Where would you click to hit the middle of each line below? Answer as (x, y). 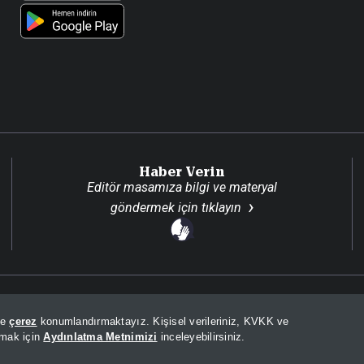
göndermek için (156, 208)
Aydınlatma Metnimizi (100, 337)
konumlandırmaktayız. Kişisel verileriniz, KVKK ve (163, 321)
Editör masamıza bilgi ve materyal (182, 187)
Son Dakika (303, 305)
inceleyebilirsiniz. (201, 337)
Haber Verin (182, 172)
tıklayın (221, 208)
